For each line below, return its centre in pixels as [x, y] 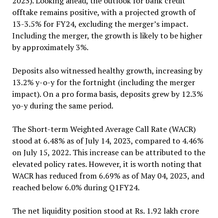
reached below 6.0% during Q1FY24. [76, 187]
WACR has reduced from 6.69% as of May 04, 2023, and [108, 176]
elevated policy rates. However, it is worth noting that [107, 164]
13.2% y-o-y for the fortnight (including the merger [103, 82]
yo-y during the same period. [63, 106]
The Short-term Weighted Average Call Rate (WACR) [104, 129]
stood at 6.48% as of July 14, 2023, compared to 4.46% [108, 141]
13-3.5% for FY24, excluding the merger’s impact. [100, 24]
